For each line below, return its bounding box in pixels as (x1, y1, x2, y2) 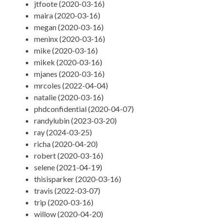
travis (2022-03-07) (34, 186, 101, 196)
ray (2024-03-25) (34, 127, 92, 137)
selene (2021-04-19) (34, 163, 103, 172)
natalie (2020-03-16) (34, 92, 104, 102)
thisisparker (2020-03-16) (34, 174, 122, 184)
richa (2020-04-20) (34, 139, 98, 149)
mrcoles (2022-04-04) (34, 81, 109, 91)
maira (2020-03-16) (34, 11, 101, 20)
